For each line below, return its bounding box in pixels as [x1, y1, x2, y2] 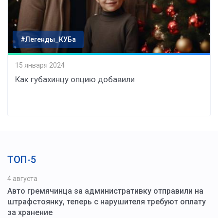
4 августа [7, 175, 37, 183]
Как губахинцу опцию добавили [15, 74, 135, 85]
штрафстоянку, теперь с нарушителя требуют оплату [7, 197, 206, 207]
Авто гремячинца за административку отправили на [7, 186, 203, 196]
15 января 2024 [15, 61, 65, 69]
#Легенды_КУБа [20, 36, 76, 44]
